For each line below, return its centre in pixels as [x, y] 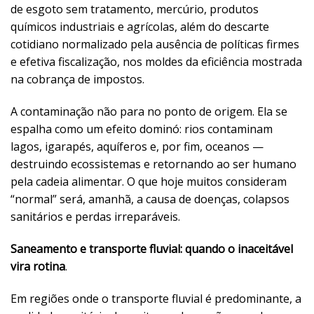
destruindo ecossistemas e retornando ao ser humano [153, 164]
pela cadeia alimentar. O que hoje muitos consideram [149, 182]
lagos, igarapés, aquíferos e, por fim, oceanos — [137, 146]
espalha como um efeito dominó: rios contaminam [142, 129]
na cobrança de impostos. [77, 80]
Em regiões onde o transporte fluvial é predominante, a [156, 298]
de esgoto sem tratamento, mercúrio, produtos [135, 9]
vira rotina [38, 266]
